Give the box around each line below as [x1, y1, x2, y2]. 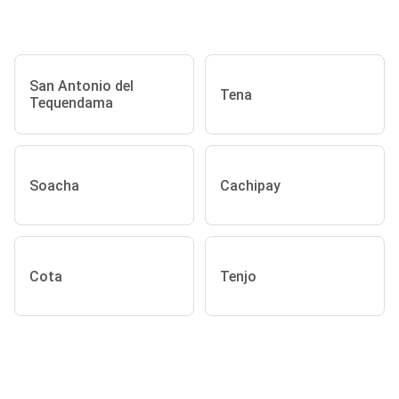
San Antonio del [29, 77, 134, 94]
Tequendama [29, 94, 113, 111]
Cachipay [220, 176, 281, 194]
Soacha [29, 176, 79, 194]
